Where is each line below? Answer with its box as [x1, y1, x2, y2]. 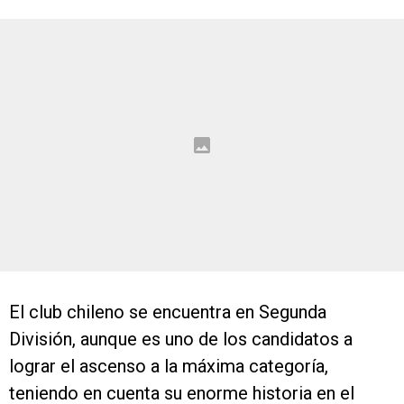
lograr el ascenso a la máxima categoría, [9, 355, 328, 378]
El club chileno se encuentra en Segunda [9, 301, 326, 324]
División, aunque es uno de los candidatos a [9, 328, 353, 351]
